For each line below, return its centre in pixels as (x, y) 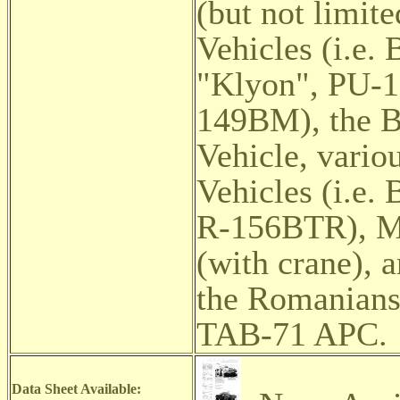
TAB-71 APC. (292, 334)
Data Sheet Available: (76, 389)
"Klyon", (258, 84)
